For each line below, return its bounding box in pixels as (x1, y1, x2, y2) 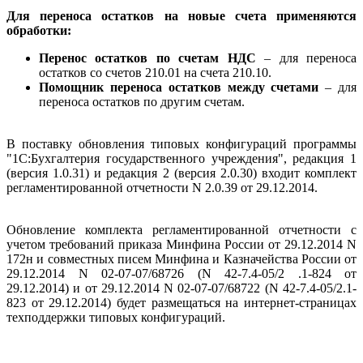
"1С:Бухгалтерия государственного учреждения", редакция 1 (6, 152, 357, 166)
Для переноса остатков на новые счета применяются (6, 9, 357, 23)
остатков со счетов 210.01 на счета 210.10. (39, 66, 271, 80)
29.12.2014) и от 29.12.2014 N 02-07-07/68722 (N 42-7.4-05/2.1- (6, 281, 357, 296)
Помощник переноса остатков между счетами (39, 80, 319, 95)
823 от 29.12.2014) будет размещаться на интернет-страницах (6, 296, 357, 310)
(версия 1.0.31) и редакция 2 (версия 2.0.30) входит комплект (6, 166, 357, 181)
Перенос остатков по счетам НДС (39, 51, 256, 66)
